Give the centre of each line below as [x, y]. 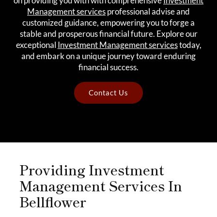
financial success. [108, 67]
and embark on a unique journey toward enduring [108, 56]
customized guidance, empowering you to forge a [108, 23]
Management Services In [101, 186]
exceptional [37, 45]
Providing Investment [92, 170]
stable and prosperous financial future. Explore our [108, 34]
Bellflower [53, 201]
